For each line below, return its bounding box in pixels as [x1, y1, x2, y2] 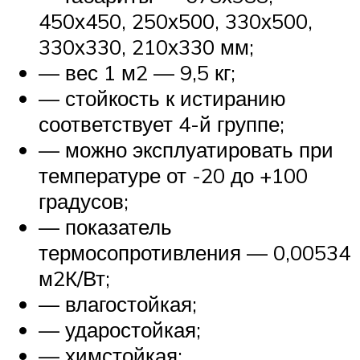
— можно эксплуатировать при [39, 137, 333, 163]
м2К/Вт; [39, 265, 110, 292]
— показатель [39, 214, 172, 240]
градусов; [39, 188, 129, 215]
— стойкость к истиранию [39, 85, 286, 112]
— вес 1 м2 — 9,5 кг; [39, 59, 235, 86]
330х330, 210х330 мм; [39, 34, 254, 60]
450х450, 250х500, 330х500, [39, 8, 313, 35]
